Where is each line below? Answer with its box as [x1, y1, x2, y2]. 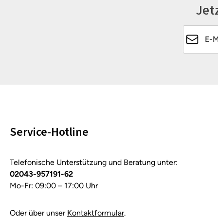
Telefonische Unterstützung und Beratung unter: [10, 157, 178, 167]
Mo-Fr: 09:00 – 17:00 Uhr [10, 181, 98, 190]
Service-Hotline [10, 123, 89, 141]
